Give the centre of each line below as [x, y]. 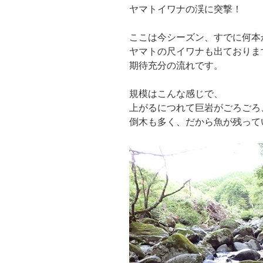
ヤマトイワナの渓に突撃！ [186, 9]
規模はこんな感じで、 [176, 93]
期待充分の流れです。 [176, 65]
